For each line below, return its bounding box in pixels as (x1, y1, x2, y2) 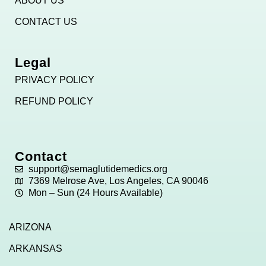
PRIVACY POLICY (15, 75, 94, 85)
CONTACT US (15, 17, 77, 27)
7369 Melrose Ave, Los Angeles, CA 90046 (28, 176, 208, 186)
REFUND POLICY (15, 96, 93, 107)
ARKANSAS (9, 243, 62, 254)
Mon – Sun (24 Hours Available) (28, 188, 163, 198)
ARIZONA (9, 222, 52, 233)
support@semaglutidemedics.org (28, 164, 167, 175)
